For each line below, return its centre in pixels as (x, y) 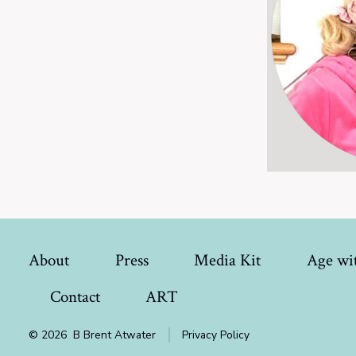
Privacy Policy (216, 335)
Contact (75, 297)
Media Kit (228, 261)
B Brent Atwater (116, 335)
